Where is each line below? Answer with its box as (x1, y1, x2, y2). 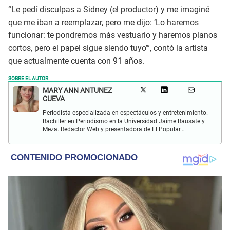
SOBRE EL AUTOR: (8, 73, 49, 82)
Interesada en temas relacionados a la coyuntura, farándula (43, 134, 208, 142)
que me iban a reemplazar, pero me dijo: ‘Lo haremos (8, 17, 199, 28)
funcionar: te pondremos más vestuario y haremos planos (8, 30, 217, 41)
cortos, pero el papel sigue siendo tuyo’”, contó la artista (8, 43, 208, 53)
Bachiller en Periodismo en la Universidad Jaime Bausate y (43, 118, 205, 125)
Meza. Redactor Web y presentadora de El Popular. (43, 126, 182, 133)
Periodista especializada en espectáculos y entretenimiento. (43, 109, 208, 117)
